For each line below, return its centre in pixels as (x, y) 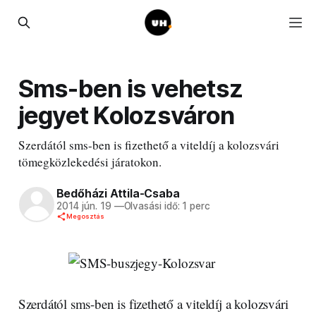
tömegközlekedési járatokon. (90, 162)
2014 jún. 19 (84, 206)
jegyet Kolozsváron (126, 115)
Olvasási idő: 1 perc (167, 206)
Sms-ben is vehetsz (130, 88)
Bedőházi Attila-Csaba (118, 194)
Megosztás (85, 217)
